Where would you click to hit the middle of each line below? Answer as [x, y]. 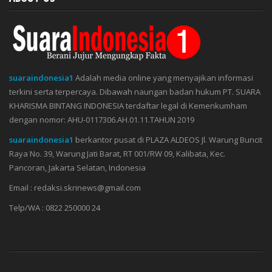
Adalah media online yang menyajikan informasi [163, 77]
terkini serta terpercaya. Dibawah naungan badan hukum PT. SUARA [135, 91]
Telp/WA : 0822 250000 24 [55, 207]
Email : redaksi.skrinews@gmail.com [75, 187]
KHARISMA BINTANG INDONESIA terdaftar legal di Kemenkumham [128, 105]
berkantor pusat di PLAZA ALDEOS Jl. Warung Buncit [168, 139]
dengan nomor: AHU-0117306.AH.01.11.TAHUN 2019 [102, 119]
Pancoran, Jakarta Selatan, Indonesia [77, 167]
